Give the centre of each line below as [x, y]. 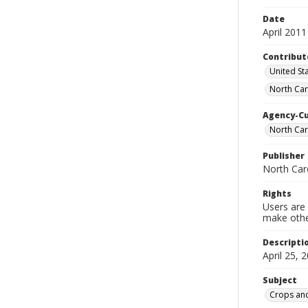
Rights [277, 194]
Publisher [284, 156]
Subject [280, 280]
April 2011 [285, 32]
